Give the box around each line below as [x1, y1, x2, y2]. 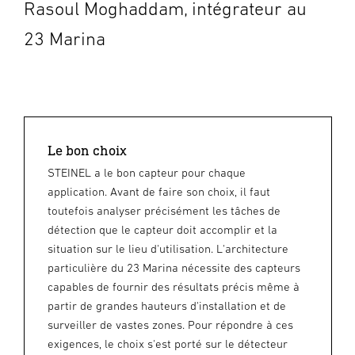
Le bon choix [48, 141, 127, 158]
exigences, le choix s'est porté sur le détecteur [48, 336, 288, 350]
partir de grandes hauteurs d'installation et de [48, 298, 286, 312]
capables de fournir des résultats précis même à [48, 279, 300, 293]
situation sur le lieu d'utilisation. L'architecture [48, 241, 288, 255]
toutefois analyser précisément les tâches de [48, 203, 281, 217]
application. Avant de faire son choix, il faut [48, 184, 270, 198]
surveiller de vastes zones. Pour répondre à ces [48, 317, 293, 331]
